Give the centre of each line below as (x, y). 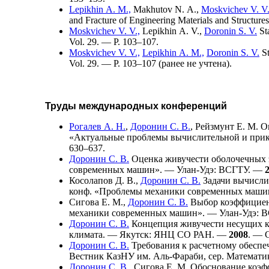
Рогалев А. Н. (97, 126)
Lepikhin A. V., (172, 31)
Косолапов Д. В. (102, 180)
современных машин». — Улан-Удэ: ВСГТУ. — (167, 169)
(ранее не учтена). (194, 63)
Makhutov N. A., (166, 9)
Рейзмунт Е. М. (227, 126)
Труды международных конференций (136, 106)
